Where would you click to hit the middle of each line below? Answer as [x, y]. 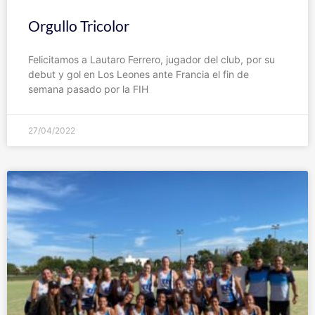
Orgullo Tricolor [79, 26]
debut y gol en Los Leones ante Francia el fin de [139, 75]
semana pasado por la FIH [88, 89]
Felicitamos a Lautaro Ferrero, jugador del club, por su [152, 60]
